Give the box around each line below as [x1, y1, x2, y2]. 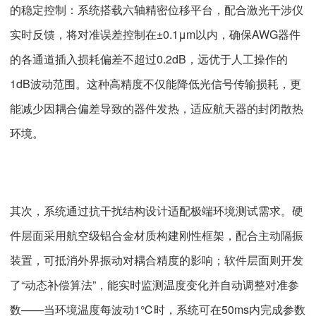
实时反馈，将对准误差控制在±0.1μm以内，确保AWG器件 [10, 26, 300, 43]
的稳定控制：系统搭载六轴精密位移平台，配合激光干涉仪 [10, 1, 303, 18]
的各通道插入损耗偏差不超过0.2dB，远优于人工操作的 [10, 51, 288, 68]
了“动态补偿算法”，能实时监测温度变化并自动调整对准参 [10, 276, 299, 293]
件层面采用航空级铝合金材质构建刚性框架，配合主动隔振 [10, 226, 303, 243]
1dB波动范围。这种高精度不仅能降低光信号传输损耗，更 [10, 75, 301, 92]
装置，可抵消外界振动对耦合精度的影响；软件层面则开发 [10, 251, 303, 268]
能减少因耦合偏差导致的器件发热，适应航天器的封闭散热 [10, 100, 303, 117]
